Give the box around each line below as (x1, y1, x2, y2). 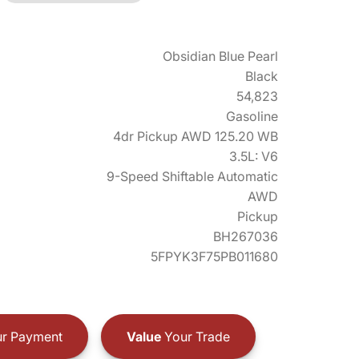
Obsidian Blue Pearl (163, 48, 278, 64)
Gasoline (226, 108, 278, 124)
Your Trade (160, 328, 230, 345)
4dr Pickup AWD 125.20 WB (113, 128, 278, 144)
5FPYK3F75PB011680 (151, 248, 278, 264)
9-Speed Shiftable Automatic (107, 168, 278, 184)
